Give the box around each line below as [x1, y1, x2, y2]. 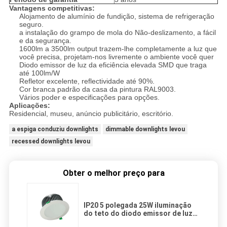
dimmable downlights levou [105, 126, 185, 133]
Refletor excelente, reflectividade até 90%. [19, 77, 155, 86]
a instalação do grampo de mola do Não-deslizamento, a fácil [19, 28, 216, 37]
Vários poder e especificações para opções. [19, 93, 160, 102]
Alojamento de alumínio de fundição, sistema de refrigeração [19, 12, 214, 21]
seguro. [19, 20, 44, 29]
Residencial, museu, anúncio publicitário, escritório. [9, 109, 173, 118]
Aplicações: [9, 101, 50, 110]
